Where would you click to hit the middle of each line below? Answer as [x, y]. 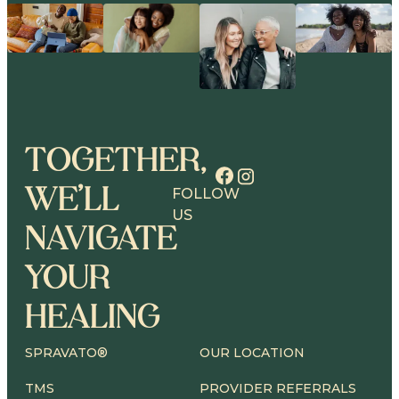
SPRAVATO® [66, 353]
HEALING [93, 316]
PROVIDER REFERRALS [278, 389]
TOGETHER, [116, 159]
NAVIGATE [101, 237]
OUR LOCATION [252, 353]
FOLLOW [205, 194]
